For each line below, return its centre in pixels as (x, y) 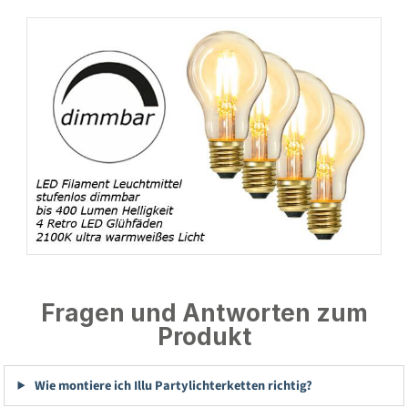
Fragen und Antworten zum (204, 313)
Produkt (204, 337)
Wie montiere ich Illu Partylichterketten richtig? (172, 385)
